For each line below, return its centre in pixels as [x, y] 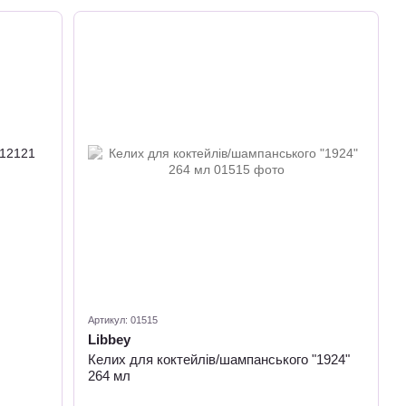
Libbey [110, 339]
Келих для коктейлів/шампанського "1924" [219, 359]
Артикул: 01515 [123, 320]
